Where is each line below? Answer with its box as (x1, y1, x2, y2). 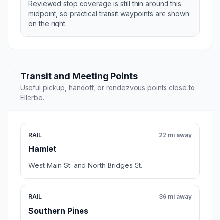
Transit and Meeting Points (20, 71, 137, 82)
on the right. (28, 19, 67, 28)
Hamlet (28, 144, 56, 154)
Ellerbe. (20, 93, 44, 102)
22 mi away (159, 131, 192, 139)
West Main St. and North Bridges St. (28, 161, 142, 170)
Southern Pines (28, 206, 88, 216)
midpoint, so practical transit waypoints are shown (28, 9, 189, 18)
